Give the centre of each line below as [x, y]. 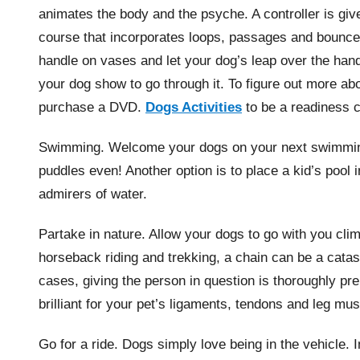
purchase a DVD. [92, 107]
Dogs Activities [194, 107]
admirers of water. [93, 194]
